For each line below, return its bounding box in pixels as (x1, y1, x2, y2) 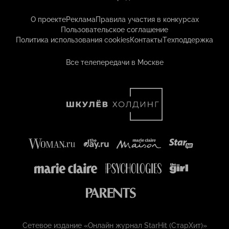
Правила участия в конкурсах (95, 15, 199, 24)
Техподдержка (163, 36, 213, 44)
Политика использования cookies (16, 36, 130, 44)
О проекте (30, 15, 66, 24)
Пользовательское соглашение (61, 26, 168, 34)
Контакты (130, 36, 163, 44)
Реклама (65, 15, 96, 24)
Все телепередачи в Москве (65, 58, 164, 67)
